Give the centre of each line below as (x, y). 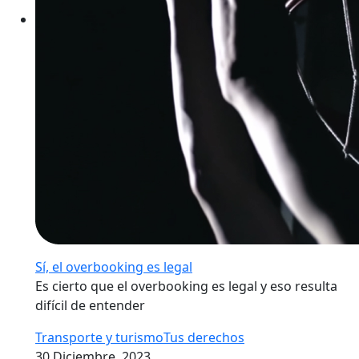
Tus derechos (204, 337)
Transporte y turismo (99, 337)
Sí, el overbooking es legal (114, 267)
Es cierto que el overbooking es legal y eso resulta (186, 286)
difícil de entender (90, 305)
